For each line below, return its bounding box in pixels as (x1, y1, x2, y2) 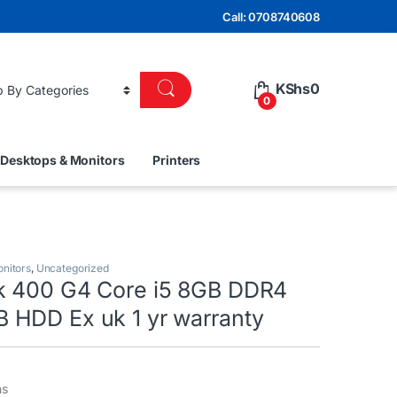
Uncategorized (35, 261, 109, 276)
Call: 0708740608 (222, 9, 320, 24)
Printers (152, 152, 201, 167)
